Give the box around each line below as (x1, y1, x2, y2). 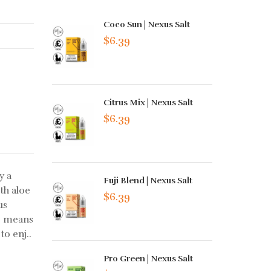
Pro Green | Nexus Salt (103, 253, 194, 264)
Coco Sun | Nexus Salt (103, 19, 191, 30)
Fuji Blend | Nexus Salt (103, 175, 193, 186)
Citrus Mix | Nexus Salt (103, 97, 194, 108)
